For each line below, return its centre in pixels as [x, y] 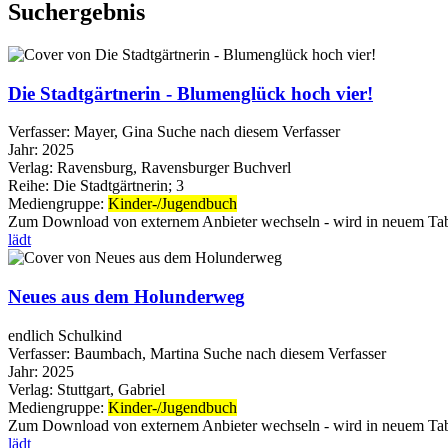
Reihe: [28, 186]
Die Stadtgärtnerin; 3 [116, 186]
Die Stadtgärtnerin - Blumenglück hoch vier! [190, 93]
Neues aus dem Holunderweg [126, 296]
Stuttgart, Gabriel [111, 389]
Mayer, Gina [113, 132]
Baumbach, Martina [136, 353]
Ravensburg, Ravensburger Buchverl [174, 168]
